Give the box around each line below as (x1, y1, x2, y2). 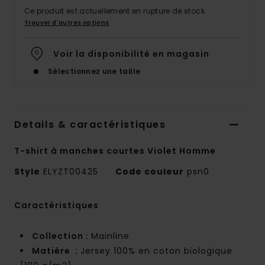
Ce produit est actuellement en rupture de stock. (24, 6, 207, 17)
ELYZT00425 (40, 166, 101, 178)
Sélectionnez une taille (48, 66, 141, 77)
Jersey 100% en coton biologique (80, 245, 232, 257)
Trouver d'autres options (24, 18, 109, 28)
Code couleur (115, 166, 184, 178)
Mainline (91, 230, 130, 243)
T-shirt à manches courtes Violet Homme (14, 145, 216, 157)
